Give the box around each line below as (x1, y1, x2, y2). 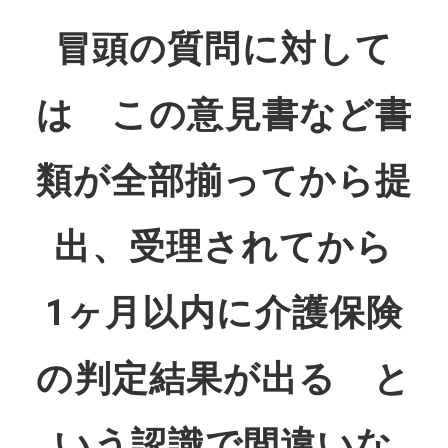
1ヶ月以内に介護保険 (44, 291, 404, 334)
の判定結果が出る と (36, 357, 412, 400)
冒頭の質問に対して (54, 27, 394, 70)
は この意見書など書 (35, 93, 413, 136)
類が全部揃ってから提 (35, 159, 413, 202)
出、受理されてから (54, 225, 394, 268)
